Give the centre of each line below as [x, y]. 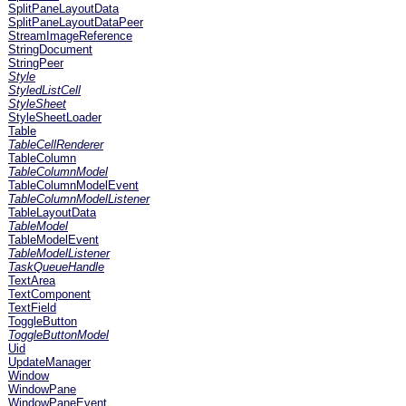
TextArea [32, 280]
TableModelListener [59, 253]
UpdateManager [49, 362]
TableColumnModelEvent [73, 185]
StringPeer [36, 63]
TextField [32, 308]
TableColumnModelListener [79, 199]
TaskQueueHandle [56, 267]
